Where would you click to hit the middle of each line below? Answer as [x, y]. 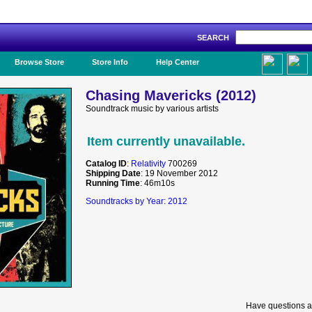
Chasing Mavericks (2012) [171, 95]
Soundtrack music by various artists [152, 109]
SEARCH [216, 38]
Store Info [110, 62]
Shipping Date [113, 173]
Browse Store [39, 62]
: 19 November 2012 [179, 173]
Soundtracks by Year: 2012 [136, 201]
